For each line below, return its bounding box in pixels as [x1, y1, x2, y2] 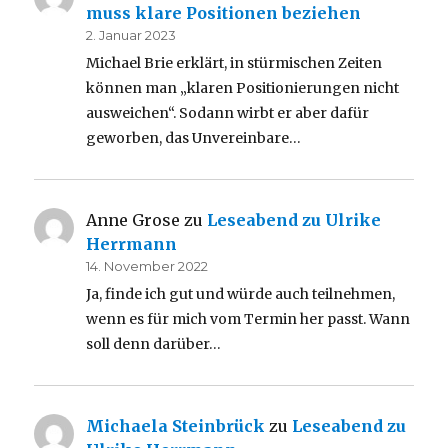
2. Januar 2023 [86, 26, 177, 43]
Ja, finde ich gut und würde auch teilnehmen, [86, 284, 396, 303]
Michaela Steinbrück [86, 415, 266, 436]
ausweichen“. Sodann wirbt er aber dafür [86, 103, 370, 122]
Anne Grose [86, 209, 181, 230]
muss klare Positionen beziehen [86, 2, 362, 23]
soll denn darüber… [86, 334, 222, 353]
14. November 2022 [86, 257, 209, 274]
